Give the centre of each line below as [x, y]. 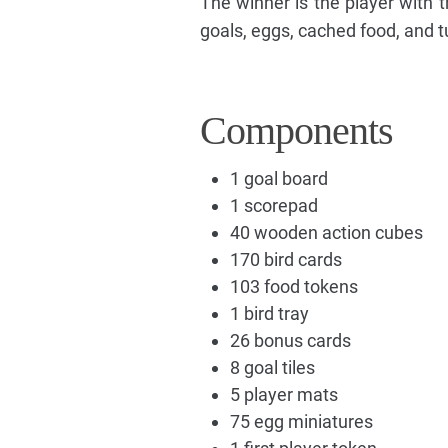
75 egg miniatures [301, 422]
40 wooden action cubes [326, 233]
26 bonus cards [290, 341]
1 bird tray [269, 314]
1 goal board [278, 179]
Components [296, 131]
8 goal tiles [272, 368]
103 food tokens [293, 287]
